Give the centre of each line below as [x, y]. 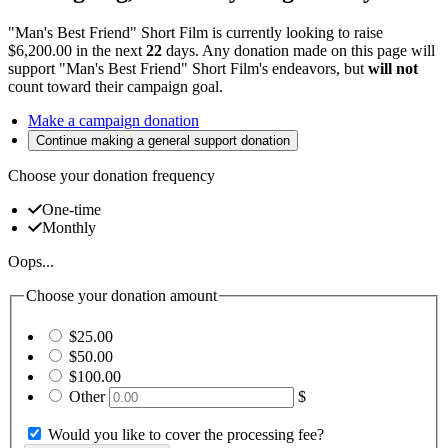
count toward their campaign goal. [115, 86]
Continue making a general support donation [163, 140]
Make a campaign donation [113, 120]
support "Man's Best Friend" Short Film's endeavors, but [188, 68]
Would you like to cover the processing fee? [186, 435]
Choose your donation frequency [111, 175]
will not [393, 68]
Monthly [69, 227]
